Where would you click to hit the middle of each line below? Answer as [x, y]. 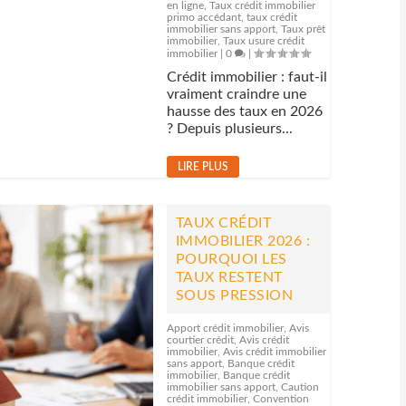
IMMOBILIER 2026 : [243, 241]
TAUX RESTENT [229, 277]
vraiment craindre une [236, 94]
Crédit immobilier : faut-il [246, 77]
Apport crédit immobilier [225, 328]
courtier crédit [200, 340]
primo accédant [203, 17]
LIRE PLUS [203, 167]
